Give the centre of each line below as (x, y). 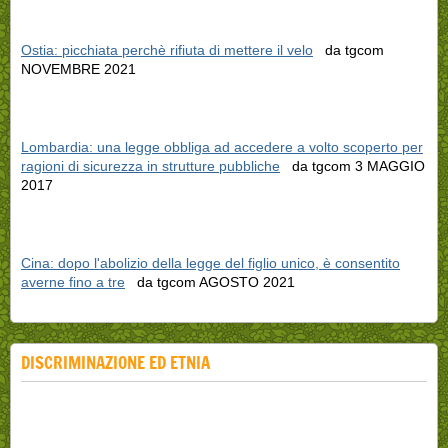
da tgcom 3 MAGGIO (352, 165)
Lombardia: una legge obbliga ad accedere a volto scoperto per (222, 146)
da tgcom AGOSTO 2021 (210, 281)
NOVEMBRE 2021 (78, 68)
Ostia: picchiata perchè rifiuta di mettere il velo (167, 49)
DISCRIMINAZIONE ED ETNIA (115, 362)
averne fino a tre (73, 281)
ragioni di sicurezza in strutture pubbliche (150, 165)
